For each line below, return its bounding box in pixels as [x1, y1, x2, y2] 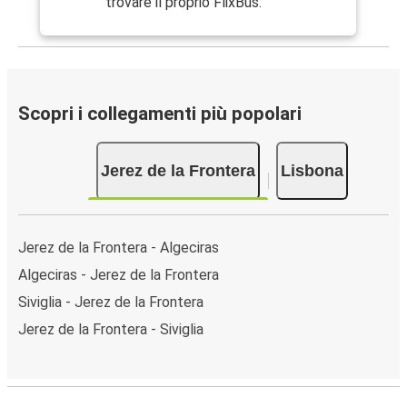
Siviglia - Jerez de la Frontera [18, 293, 203, 311]
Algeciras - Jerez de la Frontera [18, 265, 219, 283]
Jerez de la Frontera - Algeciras [18, 238, 219, 256]
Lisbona [280, 161, 343, 180]
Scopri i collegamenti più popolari [18, 102, 302, 124]
